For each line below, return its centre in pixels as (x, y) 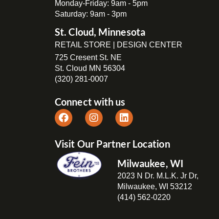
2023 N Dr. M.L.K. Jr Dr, (158, 176)
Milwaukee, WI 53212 (154, 187)
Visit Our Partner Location (112, 144)
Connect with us (90, 102)
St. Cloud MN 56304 (90, 68)
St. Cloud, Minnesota (100, 32)
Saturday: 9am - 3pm (91, 14)
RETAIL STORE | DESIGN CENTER (119, 45)
